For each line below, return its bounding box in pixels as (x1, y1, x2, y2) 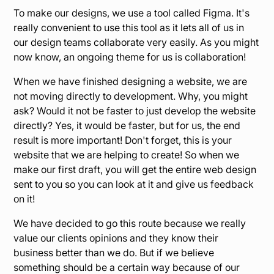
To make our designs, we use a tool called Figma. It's (13, 7, 250, 20)
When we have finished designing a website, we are (13, 75, 248, 88)
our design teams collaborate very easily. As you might (13, 36, 259, 49)
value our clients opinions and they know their (13, 232, 219, 245)
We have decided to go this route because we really (13, 217, 246, 230)
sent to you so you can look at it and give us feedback (13, 178, 254, 191)
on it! (13, 193, 35, 206)
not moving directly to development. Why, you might (13, 90, 248, 103)
